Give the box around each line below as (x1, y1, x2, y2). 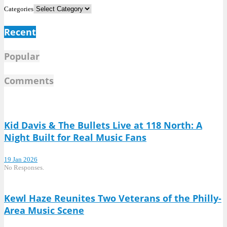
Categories (4, 5, 33, 13)
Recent (4, 26, 36, 39)
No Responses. (4, 163, 44, 171)
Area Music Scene (4, 204, 84, 216)
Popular (4, 50, 40, 63)
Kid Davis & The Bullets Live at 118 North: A (4, 119, 202, 131)
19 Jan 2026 (4, 155, 37, 163)
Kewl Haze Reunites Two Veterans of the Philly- (4, 192, 221, 204)
